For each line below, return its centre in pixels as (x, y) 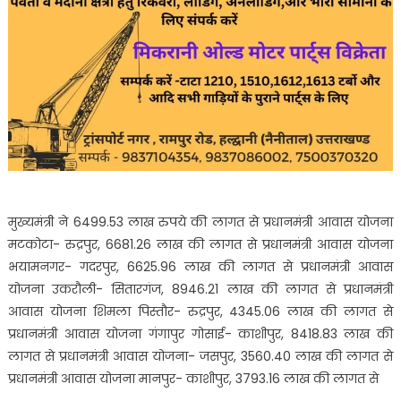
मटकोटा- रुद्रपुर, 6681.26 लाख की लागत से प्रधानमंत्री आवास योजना (200, 245)
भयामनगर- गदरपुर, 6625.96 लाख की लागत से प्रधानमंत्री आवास (200, 267)
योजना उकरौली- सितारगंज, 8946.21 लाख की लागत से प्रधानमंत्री (200, 290)
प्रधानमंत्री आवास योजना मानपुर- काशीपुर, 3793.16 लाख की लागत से (193, 379)
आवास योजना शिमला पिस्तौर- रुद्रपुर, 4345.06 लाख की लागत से (200, 312)
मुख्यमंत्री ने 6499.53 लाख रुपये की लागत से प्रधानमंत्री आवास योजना (200, 222)
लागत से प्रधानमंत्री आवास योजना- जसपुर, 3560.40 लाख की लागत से (200, 357)
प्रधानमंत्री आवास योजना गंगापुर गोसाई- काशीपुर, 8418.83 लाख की (200, 334)
